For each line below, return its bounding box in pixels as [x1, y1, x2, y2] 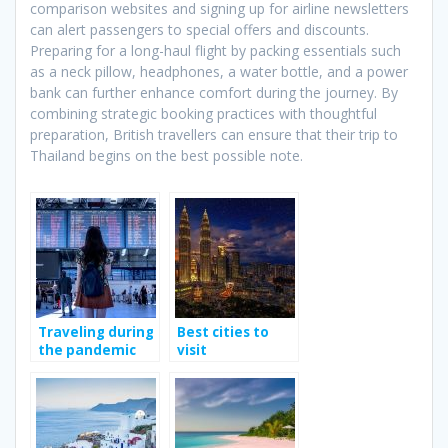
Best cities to [177, 323, 269, 342]
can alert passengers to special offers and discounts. [30, 20, 369, 40]
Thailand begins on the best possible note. [30, 146, 303, 166]
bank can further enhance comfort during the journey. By [30, 83, 398, 103]
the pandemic [38, 341, 136, 360]
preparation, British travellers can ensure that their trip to [30, 125, 398, 145]
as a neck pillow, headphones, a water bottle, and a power [30, 62, 408, 82]
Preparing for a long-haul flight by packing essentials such [30, 41, 401, 61]
